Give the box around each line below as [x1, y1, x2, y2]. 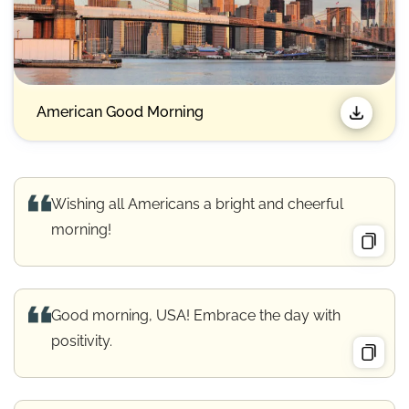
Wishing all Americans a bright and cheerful [51, 194, 343, 213]
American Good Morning [37, 103, 204, 121]
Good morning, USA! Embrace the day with [51, 306, 341, 324]
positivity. [51, 331, 112, 350]
